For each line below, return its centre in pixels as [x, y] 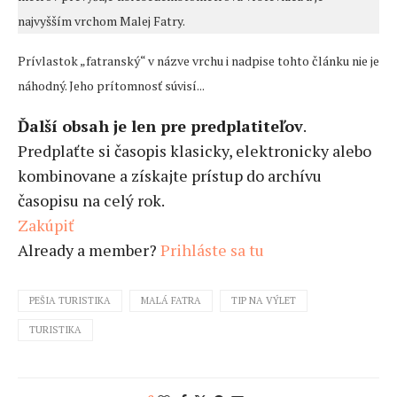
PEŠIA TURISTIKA [70, 301]
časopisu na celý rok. [91, 201]
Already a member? [89, 250]
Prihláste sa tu [212, 250]
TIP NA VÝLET [264, 301]
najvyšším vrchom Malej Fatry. [101, 21]
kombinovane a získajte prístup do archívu [170, 176]
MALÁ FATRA [171, 301]
